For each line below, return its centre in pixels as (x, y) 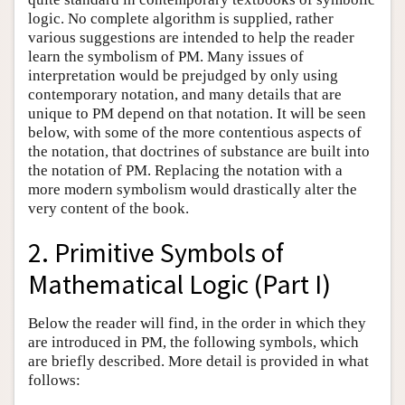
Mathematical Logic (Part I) (179, 284)
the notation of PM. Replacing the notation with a (185, 170)
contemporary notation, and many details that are (185, 94)
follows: (54, 380)
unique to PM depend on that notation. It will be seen (197, 113)
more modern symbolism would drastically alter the (193, 189)
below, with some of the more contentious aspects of (195, 132)
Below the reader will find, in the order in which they (197, 323)
